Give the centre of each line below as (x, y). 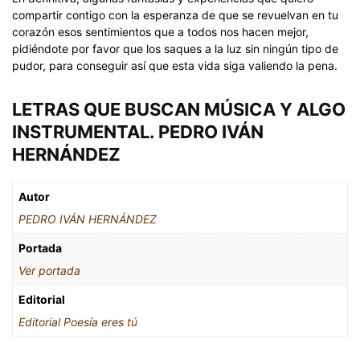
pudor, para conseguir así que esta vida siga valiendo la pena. (175, 65)
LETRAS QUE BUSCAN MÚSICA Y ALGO (179, 109)
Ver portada (49, 270)
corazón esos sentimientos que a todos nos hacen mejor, (160, 32)
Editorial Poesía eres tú (78, 322)
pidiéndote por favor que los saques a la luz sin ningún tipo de (175, 49)
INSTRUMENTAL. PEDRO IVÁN (138, 132)
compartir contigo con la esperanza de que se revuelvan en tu (175, 15)
